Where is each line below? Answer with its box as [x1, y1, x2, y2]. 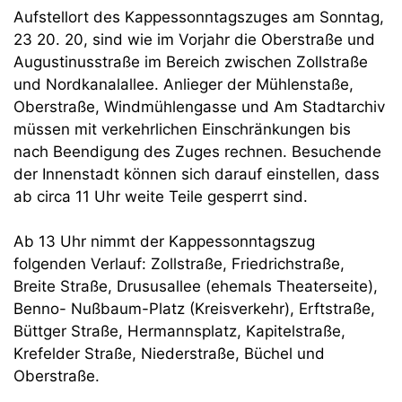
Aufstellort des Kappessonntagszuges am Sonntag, [13, 7, 384, 26]
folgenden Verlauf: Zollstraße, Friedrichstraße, [13, 255, 345, 273]
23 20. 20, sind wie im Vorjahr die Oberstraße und [13, 30, 375, 48]
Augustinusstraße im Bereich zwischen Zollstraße [13, 52, 368, 71]
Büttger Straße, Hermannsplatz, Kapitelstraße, [13, 322, 345, 340]
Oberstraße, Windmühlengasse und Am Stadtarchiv [13, 97, 385, 116]
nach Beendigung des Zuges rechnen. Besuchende [13, 142, 381, 161]
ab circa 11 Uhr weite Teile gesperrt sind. [13, 187, 308, 205]
